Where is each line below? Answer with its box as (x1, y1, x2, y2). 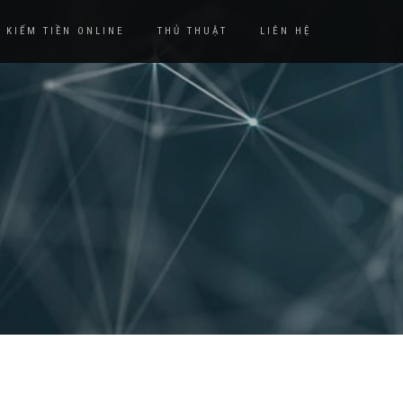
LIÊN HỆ (260, 25, 311, 37)
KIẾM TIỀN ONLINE (6, 25, 125, 37)
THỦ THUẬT (157, 25, 228, 37)
